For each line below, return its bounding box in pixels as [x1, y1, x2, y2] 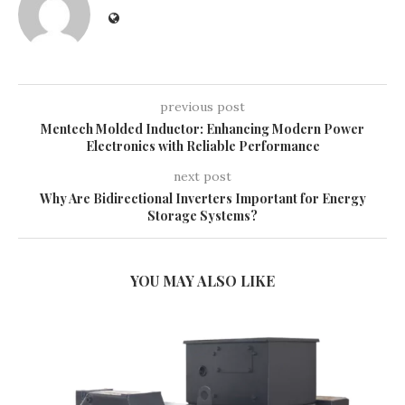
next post [174, 168, 231, 184]
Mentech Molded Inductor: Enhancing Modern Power [41, 120, 364, 137]
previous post [160, 99, 245, 115]
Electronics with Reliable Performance [85, 137, 320, 155]
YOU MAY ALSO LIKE [130, 271, 275, 290]
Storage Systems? [147, 207, 258, 224]
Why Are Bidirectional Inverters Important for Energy [39, 190, 366, 207]
